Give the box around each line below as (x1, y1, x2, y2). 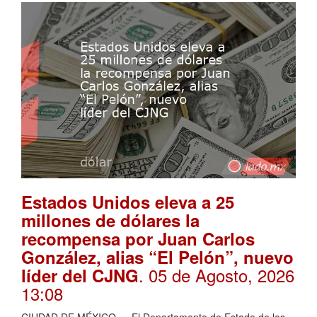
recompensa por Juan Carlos (21, 226, 255, 251)
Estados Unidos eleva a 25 (21, 190, 234, 214)
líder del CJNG (21, 263, 139, 288)
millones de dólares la (21, 208, 200, 233)
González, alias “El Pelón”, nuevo (21, 245, 294, 270)
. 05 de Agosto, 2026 (139, 263, 294, 288)
